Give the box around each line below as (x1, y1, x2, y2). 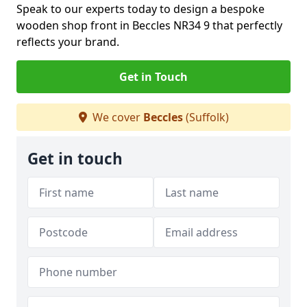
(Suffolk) (182, 110, 229, 125)
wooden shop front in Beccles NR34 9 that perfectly (16, 18, 282, 33)
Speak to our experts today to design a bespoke (16, 1, 265, 16)
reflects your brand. (16, 34, 119, 49)
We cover (89, 110, 143, 125)
